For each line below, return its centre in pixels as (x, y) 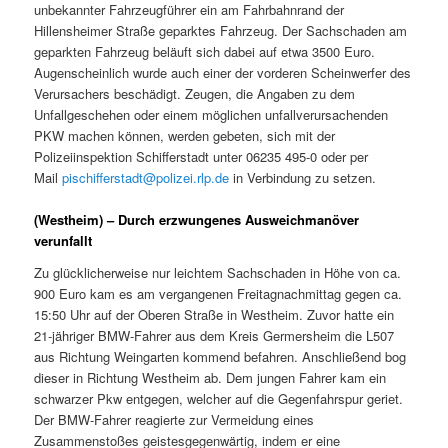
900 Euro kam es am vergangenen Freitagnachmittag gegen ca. (218, 293)
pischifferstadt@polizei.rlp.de (146, 177)
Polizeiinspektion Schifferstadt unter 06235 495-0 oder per (201, 156)
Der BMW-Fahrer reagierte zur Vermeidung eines (174, 419)
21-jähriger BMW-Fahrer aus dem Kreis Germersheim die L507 (214, 335)
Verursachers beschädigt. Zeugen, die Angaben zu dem (195, 93)
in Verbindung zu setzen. (303, 177)
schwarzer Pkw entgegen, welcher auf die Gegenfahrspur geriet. (219, 398)
